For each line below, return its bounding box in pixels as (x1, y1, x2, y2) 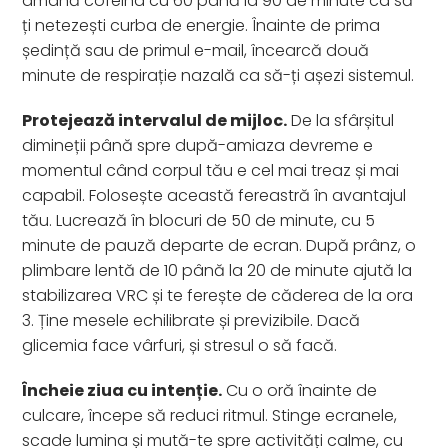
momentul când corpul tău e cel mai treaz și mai (22, 158, 400, 182)
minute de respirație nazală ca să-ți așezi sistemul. (22, 63, 415, 87)
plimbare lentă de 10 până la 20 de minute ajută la (22, 258, 413, 282)
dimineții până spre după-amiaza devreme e (22, 133, 374, 157)
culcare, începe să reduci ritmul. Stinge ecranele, (22, 403, 398, 427)
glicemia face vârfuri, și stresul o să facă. (22, 333, 338, 357)
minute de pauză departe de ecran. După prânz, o (22, 233, 417, 257)
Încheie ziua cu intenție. (22, 378, 223, 402)
